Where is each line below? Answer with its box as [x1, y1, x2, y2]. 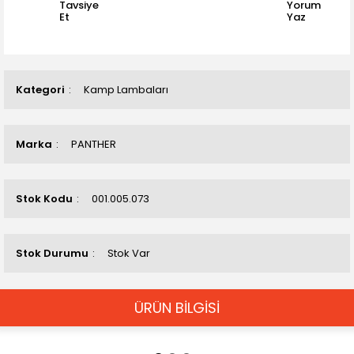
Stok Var [107, 246, 150, 261]
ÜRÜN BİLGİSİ [134, 298, 220, 318]
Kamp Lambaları [84, 82, 168, 97]
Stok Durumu [16, 246, 88, 261]
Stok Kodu [16, 191, 73, 206]
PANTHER [71, 137, 116, 152]
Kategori [16, 82, 65, 97]
